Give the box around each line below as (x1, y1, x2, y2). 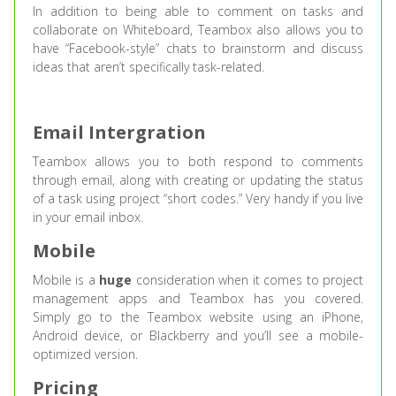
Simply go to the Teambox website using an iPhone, (32, 308, 364, 325)
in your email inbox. (32, 209, 143, 225)
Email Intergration (32, 120, 206, 144)
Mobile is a (32, 271, 100, 288)
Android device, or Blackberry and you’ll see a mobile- (32, 327, 364, 344)
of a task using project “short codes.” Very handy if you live (32, 190, 364, 207)
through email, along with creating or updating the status (32, 171, 364, 188)
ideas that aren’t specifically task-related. (32, 58, 264, 75)
